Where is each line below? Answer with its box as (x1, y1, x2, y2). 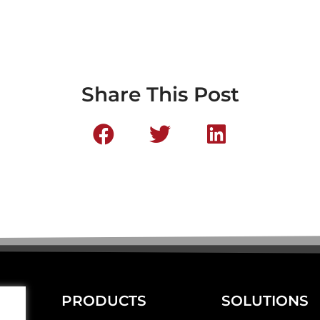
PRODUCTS (61, 291, 146, 309)
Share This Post (81, 81, 239, 106)
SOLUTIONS (221, 291, 309, 309)
